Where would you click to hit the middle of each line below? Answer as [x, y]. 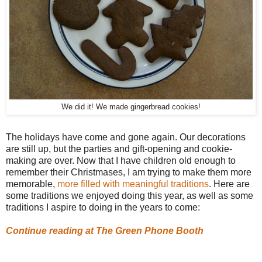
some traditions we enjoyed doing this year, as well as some [130, 195]
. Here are [229, 184]
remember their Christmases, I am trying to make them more [129, 172]
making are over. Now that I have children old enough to [121, 160]
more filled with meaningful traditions [133, 184]
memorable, [32, 184]
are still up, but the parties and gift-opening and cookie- [119, 149]
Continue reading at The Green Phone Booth [105, 230]
